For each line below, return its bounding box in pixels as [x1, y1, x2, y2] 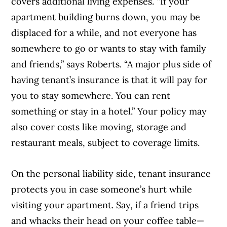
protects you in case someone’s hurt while [11, 183, 193, 195]
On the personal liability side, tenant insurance [11, 167, 211, 179]
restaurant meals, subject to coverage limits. [11, 136, 203, 148]
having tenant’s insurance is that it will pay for [11, 73, 208, 86]
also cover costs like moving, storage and [11, 121, 187, 133]
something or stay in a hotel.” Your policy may [11, 105, 207, 117]
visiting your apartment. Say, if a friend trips [11, 199, 199, 211]
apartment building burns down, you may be [11, 11, 201, 23]
